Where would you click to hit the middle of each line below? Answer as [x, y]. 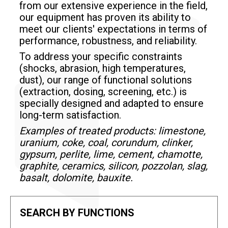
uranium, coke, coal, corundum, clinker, [106, 142]
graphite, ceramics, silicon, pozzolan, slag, [113, 166]
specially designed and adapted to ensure [111, 103]
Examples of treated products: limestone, [112, 131]
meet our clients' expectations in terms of [113, 29]
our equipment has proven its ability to [105, 17]
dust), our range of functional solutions [106, 80]
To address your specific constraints [101, 56]
